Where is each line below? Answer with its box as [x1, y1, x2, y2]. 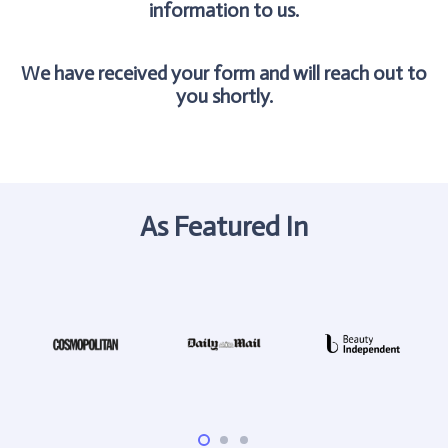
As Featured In [140, 209, 308, 243]
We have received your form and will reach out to [21, 61, 427, 85]
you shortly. [175, 84, 273, 108]
